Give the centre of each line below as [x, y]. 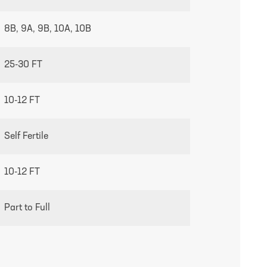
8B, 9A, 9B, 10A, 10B [48, 30]
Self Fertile [27, 137]
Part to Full [27, 208]
